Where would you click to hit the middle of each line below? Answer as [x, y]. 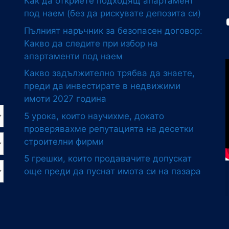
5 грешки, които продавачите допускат [108, 159]
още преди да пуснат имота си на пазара [113, 171]
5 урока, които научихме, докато [94, 116]
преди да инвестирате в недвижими [102, 86]
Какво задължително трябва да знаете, [110, 73]
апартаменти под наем [74, 56]
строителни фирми [64, 141]
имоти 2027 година [65, 99]
